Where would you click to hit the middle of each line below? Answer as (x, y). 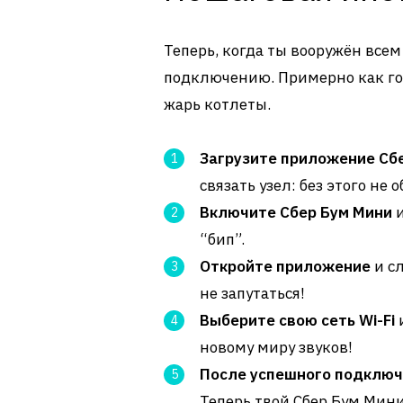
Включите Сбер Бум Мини (296, 212)
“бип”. (222, 239)
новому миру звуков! (276, 347)
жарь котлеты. (217, 104)
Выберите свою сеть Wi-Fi (297, 320)
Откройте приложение (285, 266)
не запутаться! (252, 293)
